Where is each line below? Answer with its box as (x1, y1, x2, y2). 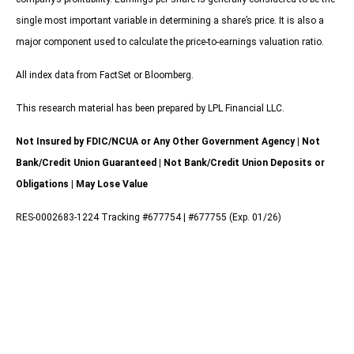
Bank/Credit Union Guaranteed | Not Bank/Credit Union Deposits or (16, 156, 325, 168)
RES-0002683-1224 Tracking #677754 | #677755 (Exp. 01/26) (16, 211, 281, 223)
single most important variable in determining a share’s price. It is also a (16, 14, 324, 26)
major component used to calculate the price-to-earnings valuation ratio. (16, 36, 324, 47)
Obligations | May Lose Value (16, 178, 148, 190)
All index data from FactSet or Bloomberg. (16, 69, 194, 81)
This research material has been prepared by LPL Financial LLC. (16, 102, 284, 114)
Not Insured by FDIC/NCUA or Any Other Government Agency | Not (16, 135, 320, 147)
